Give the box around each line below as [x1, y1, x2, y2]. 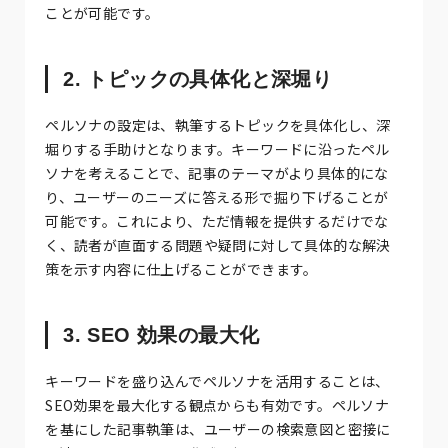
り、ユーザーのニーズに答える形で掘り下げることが [45, 186, 389, 207]
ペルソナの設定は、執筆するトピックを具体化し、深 [45, 114, 391, 135]
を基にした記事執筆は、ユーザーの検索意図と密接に [45, 418, 391, 439]
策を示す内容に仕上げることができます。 [45, 258, 318, 279]
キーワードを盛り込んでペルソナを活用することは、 [45, 370, 390, 391]
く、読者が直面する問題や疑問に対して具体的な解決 [45, 234, 391, 255]
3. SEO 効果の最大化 [63, 323, 260, 346]
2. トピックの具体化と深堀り [63, 67, 333, 90]
